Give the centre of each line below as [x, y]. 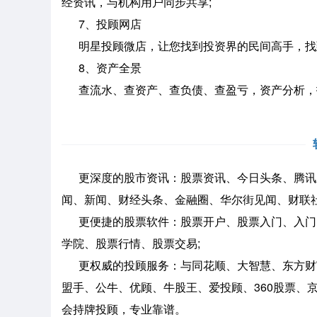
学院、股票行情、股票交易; [131, 243]
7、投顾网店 [102, 24]
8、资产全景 [102, 68]
